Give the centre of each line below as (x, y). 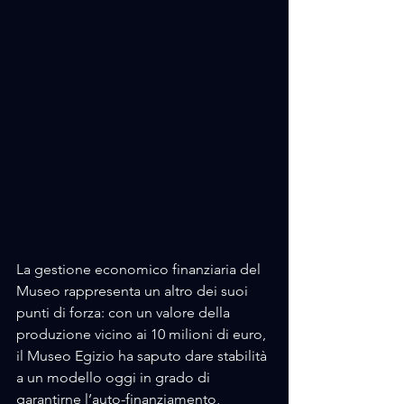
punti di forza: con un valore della (125, 313)
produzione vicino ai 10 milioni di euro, (143, 335)
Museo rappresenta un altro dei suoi (134, 291)
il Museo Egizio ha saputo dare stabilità (143, 356)
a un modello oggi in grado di (115, 378)
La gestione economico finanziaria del (140, 270)
